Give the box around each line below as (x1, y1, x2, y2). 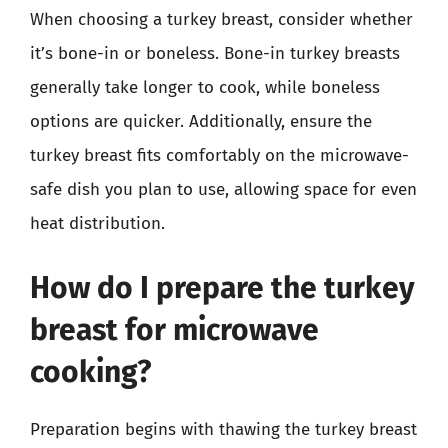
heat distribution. (30, 213, 165, 234)
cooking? (30, 353, 151, 390)
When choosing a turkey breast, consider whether (30, 9, 413, 30)
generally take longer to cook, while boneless (30, 77, 380, 98)
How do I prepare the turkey (30, 269, 415, 306)
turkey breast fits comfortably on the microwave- (30, 145, 409, 166)
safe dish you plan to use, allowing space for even (30, 179, 417, 200)
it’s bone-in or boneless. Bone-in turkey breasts (30, 43, 400, 64)
